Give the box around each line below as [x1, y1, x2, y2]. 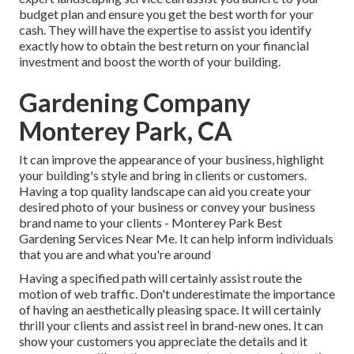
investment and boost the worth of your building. [19, 54, 281, 70]
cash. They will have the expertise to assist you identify [19, 22, 311, 38]
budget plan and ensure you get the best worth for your [19, 6, 314, 22]
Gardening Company [19, 87, 250, 119]
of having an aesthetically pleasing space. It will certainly [19, 302, 321, 318]
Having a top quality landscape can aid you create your [19, 183, 311, 199]
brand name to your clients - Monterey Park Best [19, 215, 282, 231]
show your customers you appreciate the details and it [19, 333, 307, 349]
